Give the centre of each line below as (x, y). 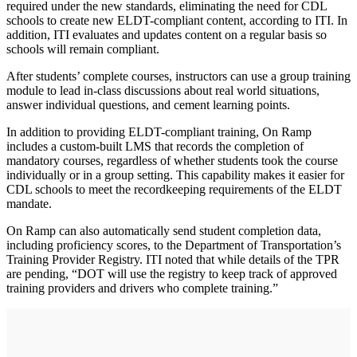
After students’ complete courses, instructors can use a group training (178, 76)
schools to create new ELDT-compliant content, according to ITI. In (177, 21)
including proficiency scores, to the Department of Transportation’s (174, 245)
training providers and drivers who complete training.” (142, 288)
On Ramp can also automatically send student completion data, (164, 231)
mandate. (31, 204)
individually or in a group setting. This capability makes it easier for (175, 175)
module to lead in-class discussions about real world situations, (163, 91)
